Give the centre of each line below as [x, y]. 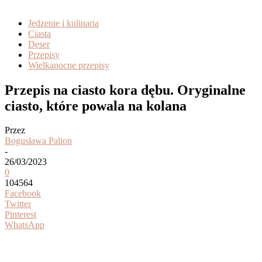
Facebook [23, 194]
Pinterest [20, 215]
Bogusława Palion [38, 141]
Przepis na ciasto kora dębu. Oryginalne [125, 90]
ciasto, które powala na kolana [96, 106]
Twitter [18, 204]
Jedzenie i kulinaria [63, 23]
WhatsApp [25, 225]
